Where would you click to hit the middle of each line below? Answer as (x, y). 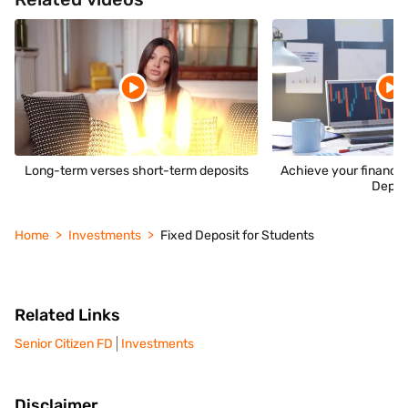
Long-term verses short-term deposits (136, 171)
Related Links (67, 316)
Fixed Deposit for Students (237, 236)
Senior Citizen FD (64, 344)
